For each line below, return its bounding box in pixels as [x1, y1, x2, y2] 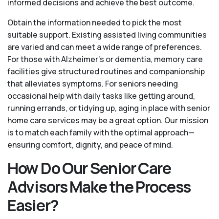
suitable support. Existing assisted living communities [7, 29, 207, 41]
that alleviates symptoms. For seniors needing [7, 78, 178, 89]
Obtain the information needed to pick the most [7, 17, 182, 28]
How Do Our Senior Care [7, 157, 171, 179]
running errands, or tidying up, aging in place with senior [7, 103, 210, 114]
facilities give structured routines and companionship [7, 66, 205, 77]
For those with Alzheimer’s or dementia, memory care [7, 54, 203, 65]
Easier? [7, 195, 59, 217]
